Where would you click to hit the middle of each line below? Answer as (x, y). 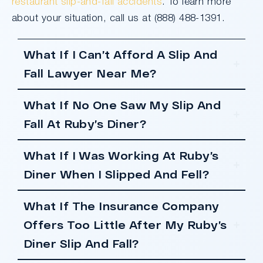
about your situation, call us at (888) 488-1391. (119, 18)
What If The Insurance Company (122, 206)
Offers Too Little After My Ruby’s (125, 225)
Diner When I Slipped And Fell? (117, 174)
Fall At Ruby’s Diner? (85, 124)
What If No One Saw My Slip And (122, 105)
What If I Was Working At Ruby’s (121, 155)
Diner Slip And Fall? (81, 243)
